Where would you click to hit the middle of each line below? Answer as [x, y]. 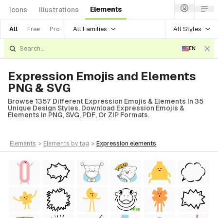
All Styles [187, 29]
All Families [90, 29]
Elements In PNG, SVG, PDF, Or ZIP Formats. [79, 115]
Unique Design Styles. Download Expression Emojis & [96, 108]
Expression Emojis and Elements [102, 76]
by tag [80, 144]
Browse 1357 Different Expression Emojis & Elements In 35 [106, 101]
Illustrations [59, 10]
